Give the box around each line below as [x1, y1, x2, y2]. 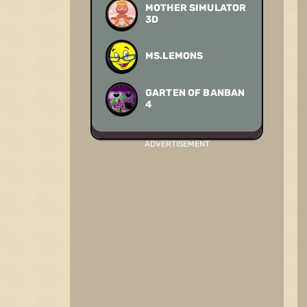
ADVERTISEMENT [144, 139, 210, 149]
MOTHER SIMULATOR [145, 1, 247, 14]
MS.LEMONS [145, 50, 204, 62]
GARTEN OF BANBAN [145, 86, 245, 99]
